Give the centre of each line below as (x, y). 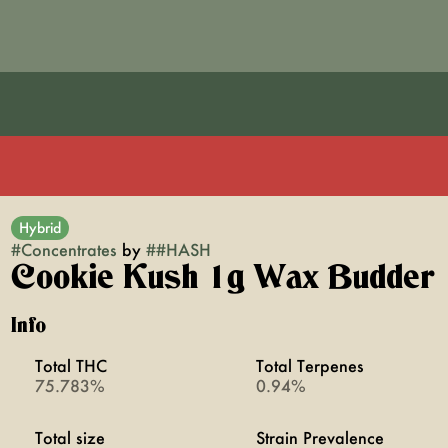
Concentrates (68, 249)
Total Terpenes (309, 365)
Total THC (70, 365)
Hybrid (39, 227)
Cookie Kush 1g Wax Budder (222, 278)
